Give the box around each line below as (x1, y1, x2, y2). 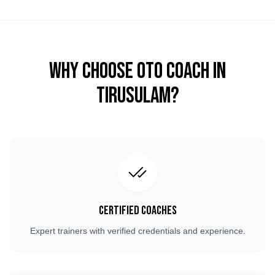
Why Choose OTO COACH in (49, 58, 226, 85)
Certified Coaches (98, 203, 177, 218)
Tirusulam (96, 83, 171, 109)
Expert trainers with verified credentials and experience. (29, 226, 246, 236)
